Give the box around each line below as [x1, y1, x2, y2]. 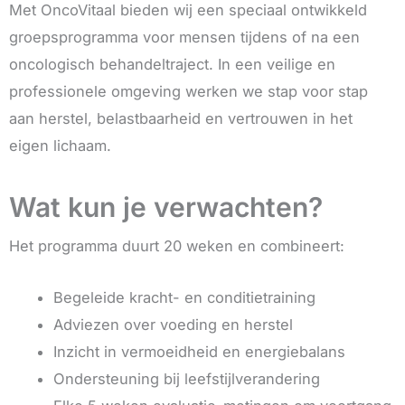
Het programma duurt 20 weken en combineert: [9, 237, 344, 256]
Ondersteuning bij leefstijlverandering [53, 369, 321, 388]
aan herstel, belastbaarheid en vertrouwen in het [9, 109, 353, 128]
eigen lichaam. [9, 137, 111, 155]
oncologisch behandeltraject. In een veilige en [9, 55, 335, 74]
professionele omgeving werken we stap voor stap [9, 82, 368, 101]
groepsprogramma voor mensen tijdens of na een [9, 28, 360, 47]
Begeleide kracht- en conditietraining [53, 287, 316, 306]
